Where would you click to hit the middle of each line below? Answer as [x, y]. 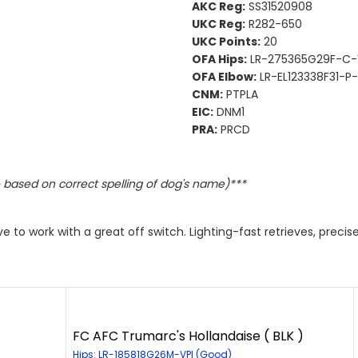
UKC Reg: [219, 24]
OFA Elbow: [224, 76]
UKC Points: [226, 41]
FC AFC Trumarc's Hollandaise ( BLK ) [188, 336]
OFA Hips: [219, 59]
